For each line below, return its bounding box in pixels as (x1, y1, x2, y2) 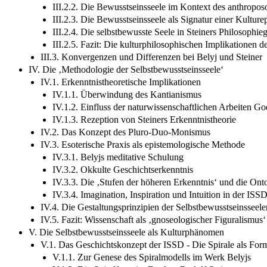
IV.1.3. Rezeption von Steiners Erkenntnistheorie (52, 114, 236, 125)
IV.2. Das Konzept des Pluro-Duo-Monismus (41, 126, 210, 137)
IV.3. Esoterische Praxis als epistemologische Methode (41, 139, 245, 150)
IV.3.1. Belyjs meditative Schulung (52, 151, 184, 162)
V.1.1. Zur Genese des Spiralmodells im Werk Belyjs (52, 252, 251, 262)
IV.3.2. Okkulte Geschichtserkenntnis (52, 164, 193, 175)
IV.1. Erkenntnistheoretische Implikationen (41, 76, 201, 87)
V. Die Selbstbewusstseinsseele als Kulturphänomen (29, 226, 224, 237)
